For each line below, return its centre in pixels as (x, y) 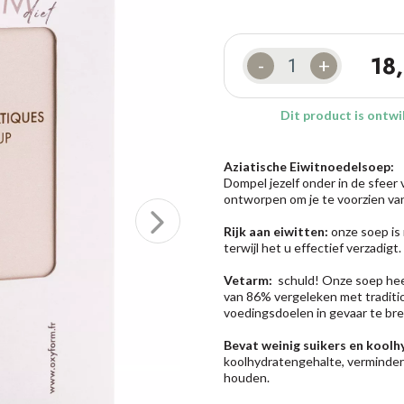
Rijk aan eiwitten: (276, 231)
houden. (247, 377)
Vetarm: (248, 280)
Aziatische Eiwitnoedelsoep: (309, 166)
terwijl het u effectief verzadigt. (313, 248)
